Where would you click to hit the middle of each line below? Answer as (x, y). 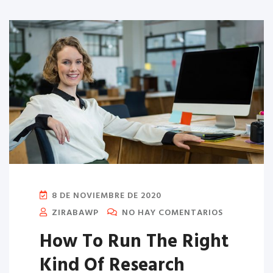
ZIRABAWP (74, 213)
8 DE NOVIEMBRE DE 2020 (105, 196)
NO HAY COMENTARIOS (171, 213)
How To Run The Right (134, 242)
